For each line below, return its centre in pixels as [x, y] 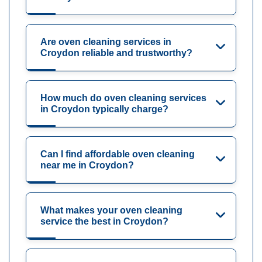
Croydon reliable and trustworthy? [116, 53]
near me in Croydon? [87, 165]
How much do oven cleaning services [123, 98]
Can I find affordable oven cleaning [118, 154]
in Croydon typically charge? [104, 109]
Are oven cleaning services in [106, 42]
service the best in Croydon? [104, 221]
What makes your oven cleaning [111, 210]
